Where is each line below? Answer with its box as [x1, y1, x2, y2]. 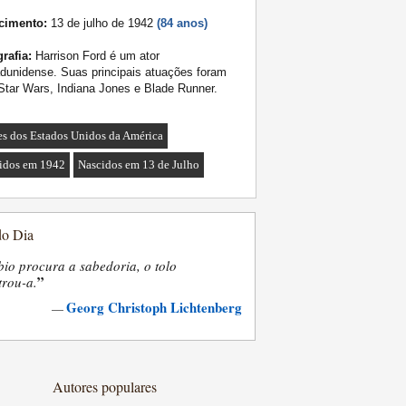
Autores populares [52, 377, 157, 397]
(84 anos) [157, 16, 208, 31]
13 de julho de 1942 [47, 16, 157, 31]
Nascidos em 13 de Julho [78, 158, 200, 172]
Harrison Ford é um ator [32, 49, 159, 63]
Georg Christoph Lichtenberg [66, 297, 242, 318]
